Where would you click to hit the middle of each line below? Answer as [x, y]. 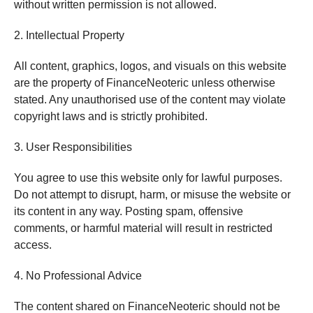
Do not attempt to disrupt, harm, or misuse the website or [152, 195]
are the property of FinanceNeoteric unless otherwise [144, 83]
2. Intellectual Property [69, 35]
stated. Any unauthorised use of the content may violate [150, 100]
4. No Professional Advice [78, 276]
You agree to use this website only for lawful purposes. [148, 178]
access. [32, 245]
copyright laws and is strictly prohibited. [110, 116]
